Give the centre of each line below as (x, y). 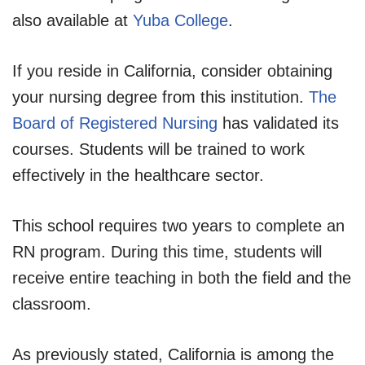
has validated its (278, 123)
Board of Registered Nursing (115, 123)
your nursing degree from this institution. (161, 97)
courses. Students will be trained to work (158, 149)
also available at (73, 20)
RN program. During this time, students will (167, 251)
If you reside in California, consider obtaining (172, 70)
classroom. (52, 303)
